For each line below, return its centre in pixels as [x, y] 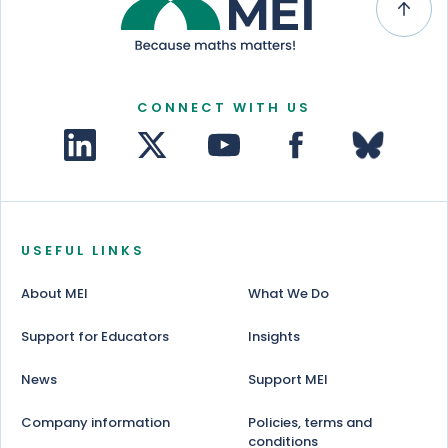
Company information [95, 423]
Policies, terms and [309, 423]
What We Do [288, 294]
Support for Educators [95, 337]
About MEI [54, 294]
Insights [273, 337]
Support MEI [287, 380]
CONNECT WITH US [224, 108]
